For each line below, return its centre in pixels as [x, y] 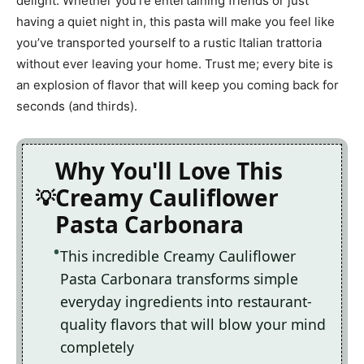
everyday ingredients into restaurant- [186, 302]
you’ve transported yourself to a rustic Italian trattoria [169, 43]
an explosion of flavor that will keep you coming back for [178, 85]
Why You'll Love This [169, 171]
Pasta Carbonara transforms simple [179, 279]
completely [97, 347]
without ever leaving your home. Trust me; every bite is [175, 64]
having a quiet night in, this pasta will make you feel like [175, 22]
